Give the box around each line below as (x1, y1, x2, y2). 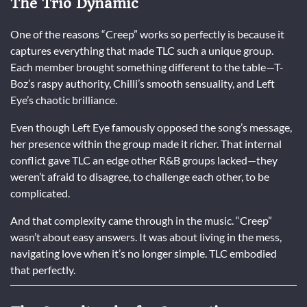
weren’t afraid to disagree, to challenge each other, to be (10, 170, 269, 184)
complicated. (10, 186, 70, 200)
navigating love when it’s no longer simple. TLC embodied (10, 247, 277, 260)
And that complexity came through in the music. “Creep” (10, 214, 272, 228)
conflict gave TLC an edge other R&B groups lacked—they (10, 153, 278, 167)
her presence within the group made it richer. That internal (10, 137, 282, 151)
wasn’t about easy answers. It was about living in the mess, (10, 230, 282, 244)
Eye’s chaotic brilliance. (10, 93, 117, 107)
